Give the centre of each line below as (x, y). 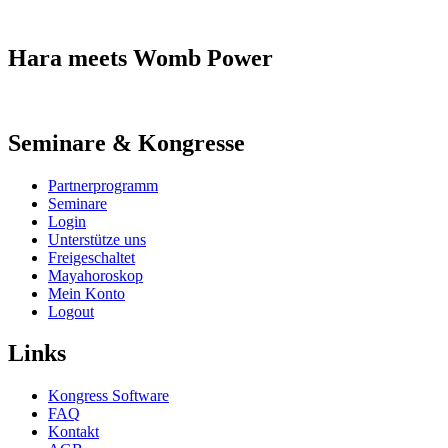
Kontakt (73, 432)
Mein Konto (86, 293)
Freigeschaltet (91, 257)
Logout (71, 311)
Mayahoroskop (95, 275)
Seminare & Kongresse (126, 142)
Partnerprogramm (103, 185)
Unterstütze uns (97, 239)
